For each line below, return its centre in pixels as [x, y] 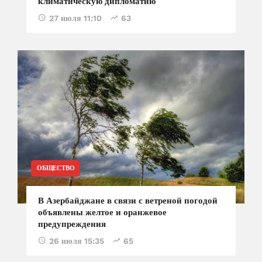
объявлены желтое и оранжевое [102, 213]
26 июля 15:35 [77, 241]
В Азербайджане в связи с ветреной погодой [128, 201]
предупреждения [72, 224]
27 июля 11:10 [75, 18]
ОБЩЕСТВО [56, 168]
